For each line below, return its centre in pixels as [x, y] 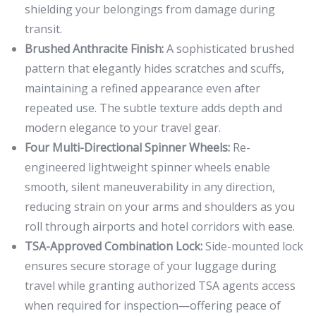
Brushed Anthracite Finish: [94, 48]
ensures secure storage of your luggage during [151, 266]
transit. [43, 29]
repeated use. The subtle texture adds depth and [153, 108]
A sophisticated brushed [229, 48]
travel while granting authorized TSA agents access [160, 285]
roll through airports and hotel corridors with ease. [160, 226]
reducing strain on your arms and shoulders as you [160, 206]
